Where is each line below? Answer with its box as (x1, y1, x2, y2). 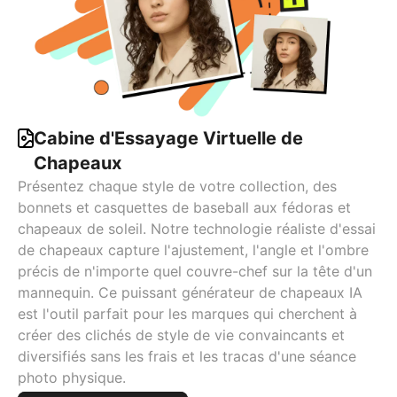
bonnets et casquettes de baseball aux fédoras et (18, 198, 351, 217)
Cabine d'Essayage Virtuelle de (34, 128, 303, 150)
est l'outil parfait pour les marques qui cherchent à (18, 305, 357, 323)
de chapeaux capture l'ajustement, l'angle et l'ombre (18, 241, 369, 260)
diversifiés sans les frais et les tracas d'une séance (18, 347, 356, 366)
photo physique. (18, 369, 126, 387)
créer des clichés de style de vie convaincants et (18, 326, 345, 345)
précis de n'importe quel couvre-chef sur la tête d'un (18, 262, 372, 281)
